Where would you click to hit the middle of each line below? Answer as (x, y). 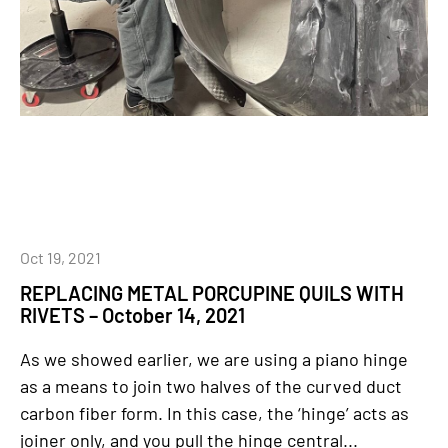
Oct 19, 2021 (60, 257)
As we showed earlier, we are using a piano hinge (214, 359)
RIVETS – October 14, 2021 (132, 315)
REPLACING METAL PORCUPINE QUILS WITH (212, 293)
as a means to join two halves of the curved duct (211, 386)
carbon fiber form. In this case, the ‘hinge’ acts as (214, 413)
